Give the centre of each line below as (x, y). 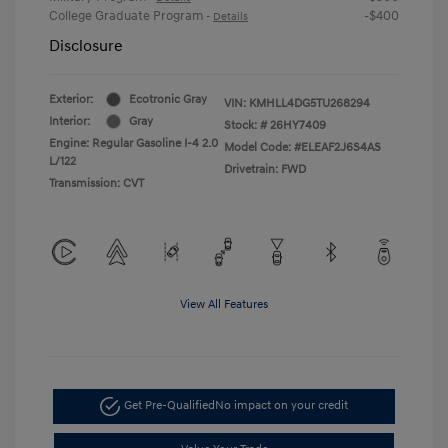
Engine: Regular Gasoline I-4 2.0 (133, 143)
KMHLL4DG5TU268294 (309, 103)
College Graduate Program (127, 15)
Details (230, 16)
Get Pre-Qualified (169, 406)
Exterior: (71, 99)
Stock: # (245, 125)
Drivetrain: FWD (265, 169)
